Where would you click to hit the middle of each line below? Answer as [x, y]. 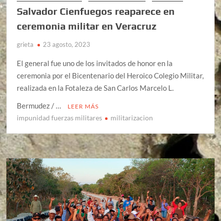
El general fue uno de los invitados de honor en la [95, 63]
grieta [25, 44]
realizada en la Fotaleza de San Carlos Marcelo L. [95, 88]
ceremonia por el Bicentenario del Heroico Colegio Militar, [110, 75]
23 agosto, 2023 [67, 44]
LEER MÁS [83, 106]
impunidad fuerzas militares [60, 117]
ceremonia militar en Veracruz [87, 26]
